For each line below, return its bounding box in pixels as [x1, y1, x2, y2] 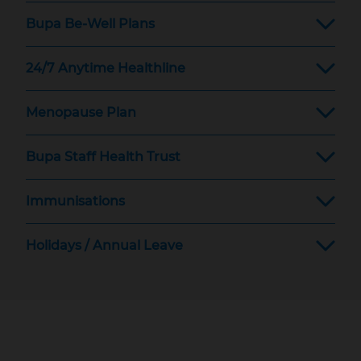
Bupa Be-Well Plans [26, 16, 155, 31]
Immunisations [26, 193, 125, 209]
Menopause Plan [26, 105, 136, 120]
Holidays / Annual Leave [26, 238, 183, 253]
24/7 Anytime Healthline [26, 60, 185, 76]
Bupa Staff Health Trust [26, 149, 180, 164]
